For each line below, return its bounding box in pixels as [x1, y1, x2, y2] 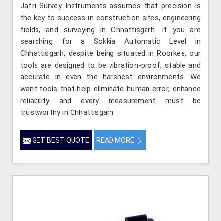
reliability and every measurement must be [20, 96, 201, 105]
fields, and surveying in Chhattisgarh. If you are [20, 25, 201, 34]
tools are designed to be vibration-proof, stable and [20, 60, 201, 70]
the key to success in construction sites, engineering [20, 13, 201, 22]
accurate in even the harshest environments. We [20, 72, 201, 81]
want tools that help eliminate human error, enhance [20, 84, 201, 93]
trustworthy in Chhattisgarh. [20, 108, 115, 117]
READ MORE [96, 136, 136, 144]
